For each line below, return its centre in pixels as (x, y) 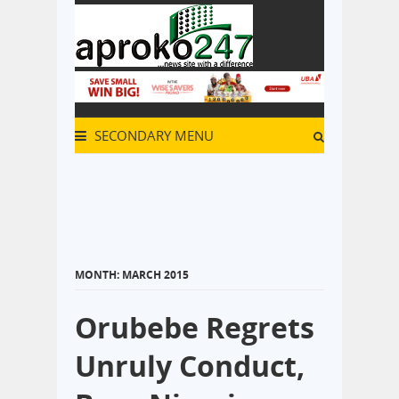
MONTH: (98, 274)
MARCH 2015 (155, 274)
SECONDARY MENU (152, 135)
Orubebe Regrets (195, 327)
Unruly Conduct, (190, 365)
